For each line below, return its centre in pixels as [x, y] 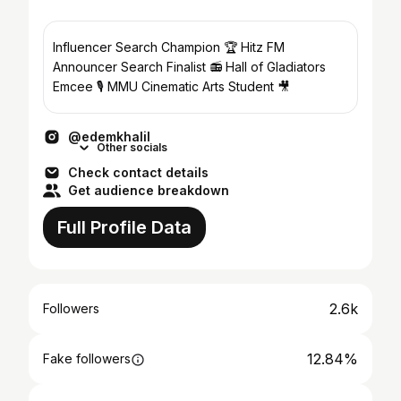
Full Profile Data [124, 227]
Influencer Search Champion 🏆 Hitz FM [169, 47]
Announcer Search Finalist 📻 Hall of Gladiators [189, 67]
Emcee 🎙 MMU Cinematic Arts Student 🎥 [171, 86]
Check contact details [138, 172]
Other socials [132, 147]
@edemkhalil [109, 137]
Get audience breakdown [149, 190]
